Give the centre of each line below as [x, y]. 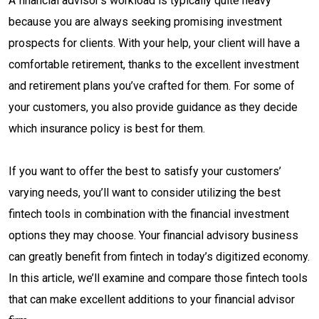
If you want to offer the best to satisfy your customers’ [145, 171]
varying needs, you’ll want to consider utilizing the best [145, 193]
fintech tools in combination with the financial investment [149, 214]
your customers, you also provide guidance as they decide [153, 107]
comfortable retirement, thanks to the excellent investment [154, 64]
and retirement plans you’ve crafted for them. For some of [152, 86]
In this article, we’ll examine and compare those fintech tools [158, 278]
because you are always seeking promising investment [145, 22]
